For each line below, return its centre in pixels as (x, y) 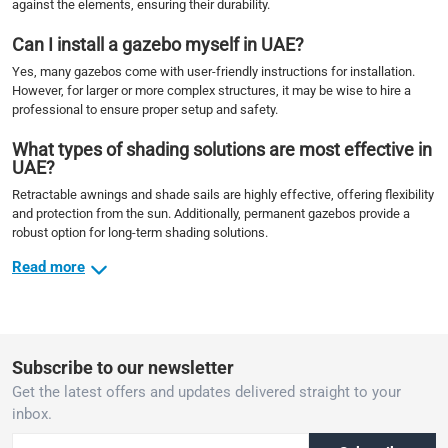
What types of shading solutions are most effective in (222, 149)
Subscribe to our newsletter (123, 368)
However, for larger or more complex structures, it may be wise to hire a (211, 90)
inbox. (32, 414)
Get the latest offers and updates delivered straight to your (206, 392)
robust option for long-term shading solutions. (140, 232)
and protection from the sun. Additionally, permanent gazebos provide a (211, 213)
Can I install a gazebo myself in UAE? (158, 44)
